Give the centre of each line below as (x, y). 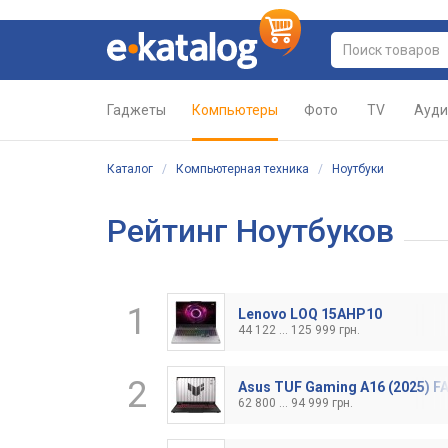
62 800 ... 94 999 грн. (295, 403)
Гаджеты (136, 110)
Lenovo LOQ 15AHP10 (310, 314)
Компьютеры (235, 110)
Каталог (130, 169)
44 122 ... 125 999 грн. (299, 330)
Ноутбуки (358, 169)
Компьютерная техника (242, 169)
